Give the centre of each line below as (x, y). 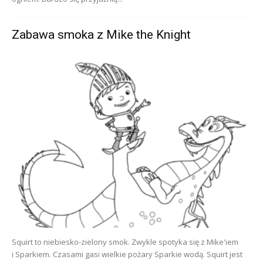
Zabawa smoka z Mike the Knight (101, 35)
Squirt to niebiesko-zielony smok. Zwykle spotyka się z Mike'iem (125, 242)
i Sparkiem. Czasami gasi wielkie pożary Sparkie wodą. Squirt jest (127, 254)
